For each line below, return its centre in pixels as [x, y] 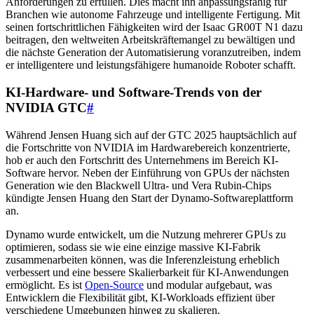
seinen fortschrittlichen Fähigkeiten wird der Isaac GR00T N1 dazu [154, 27]
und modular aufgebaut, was [208, 285]
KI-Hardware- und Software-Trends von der [134, 92]
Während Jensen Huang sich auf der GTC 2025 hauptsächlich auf [151, 135]
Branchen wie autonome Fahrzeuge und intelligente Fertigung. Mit [153, 15]
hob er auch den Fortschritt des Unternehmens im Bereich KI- [142, 160]
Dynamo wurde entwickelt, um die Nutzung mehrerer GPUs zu [146, 234]
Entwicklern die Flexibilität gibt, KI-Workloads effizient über [140, 297]
